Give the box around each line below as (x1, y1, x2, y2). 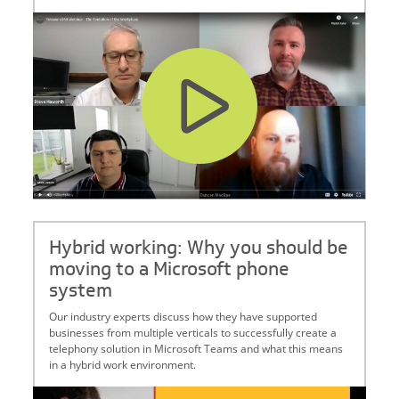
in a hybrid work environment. (49, 357, 197, 372)
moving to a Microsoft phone (49, 256, 290, 282)
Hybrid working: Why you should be (49, 234, 349, 261)
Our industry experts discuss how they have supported (49, 309, 318, 324)
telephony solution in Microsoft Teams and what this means (49, 341, 344, 356)
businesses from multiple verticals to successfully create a (49, 325, 338, 340)
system (49, 277, 113, 304)
